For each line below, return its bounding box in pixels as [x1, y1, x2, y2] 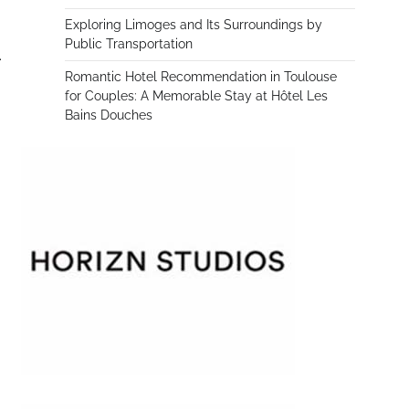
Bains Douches [65, 108, 152, 122]
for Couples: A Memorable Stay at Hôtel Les [65, 89, 328, 103]
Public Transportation [65, 37, 193, 51]
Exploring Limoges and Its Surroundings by [65, 17, 322, 32]
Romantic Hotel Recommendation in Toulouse [65, 69, 337, 84]
